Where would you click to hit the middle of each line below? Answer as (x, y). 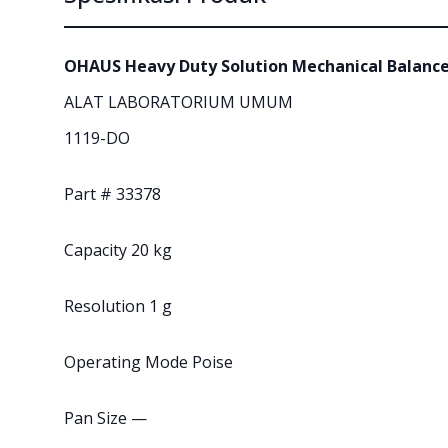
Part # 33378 (112, 193)
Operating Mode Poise (148, 361)
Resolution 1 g (118, 305)
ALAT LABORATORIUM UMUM (178, 101)
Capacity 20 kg (118, 249)
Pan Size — (105, 417)
